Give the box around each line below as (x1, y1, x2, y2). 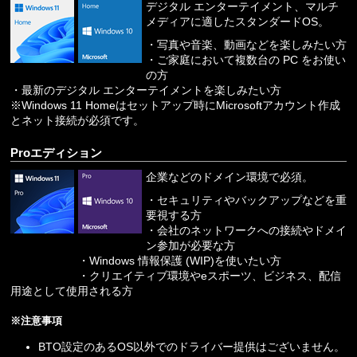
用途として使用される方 (10, 284, 133, 297)
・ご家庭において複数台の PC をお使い (146, 53, 346, 66)
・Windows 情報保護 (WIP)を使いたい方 (78, 253, 281, 267)
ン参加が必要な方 (146, 238, 235, 252)
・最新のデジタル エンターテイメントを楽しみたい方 (10, 83, 281, 96)
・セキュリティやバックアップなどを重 (146, 193, 347, 206)
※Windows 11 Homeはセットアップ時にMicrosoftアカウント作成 (10, 98, 340, 112)
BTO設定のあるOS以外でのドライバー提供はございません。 (38, 340, 345, 354)
